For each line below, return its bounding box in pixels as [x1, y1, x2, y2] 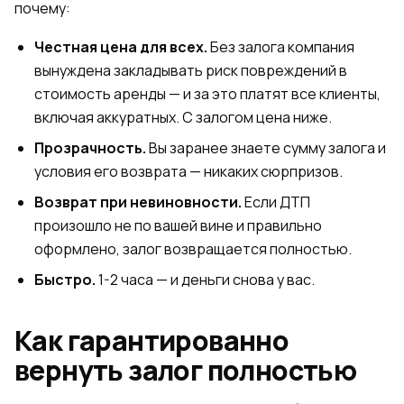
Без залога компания [207, 37, 354, 57]
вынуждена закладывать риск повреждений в [34, 60, 347, 80]
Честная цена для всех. [34, 37, 207, 57]
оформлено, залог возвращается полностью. [34, 239, 352, 259]
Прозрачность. [34, 138, 146, 158]
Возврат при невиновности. [34, 192, 242, 212]
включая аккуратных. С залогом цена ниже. [34, 107, 332, 127]
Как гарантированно [14, 322, 289, 359]
